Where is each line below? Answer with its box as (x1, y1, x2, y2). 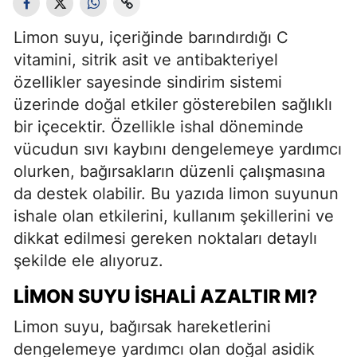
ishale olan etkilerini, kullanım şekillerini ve (14, 206, 334, 226)
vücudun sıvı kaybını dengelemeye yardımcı (14, 139, 342, 159)
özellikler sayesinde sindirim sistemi (14, 73, 282, 92)
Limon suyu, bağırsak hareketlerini (14, 317, 271, 336)
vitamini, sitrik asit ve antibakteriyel (14, 50, 278, 69)
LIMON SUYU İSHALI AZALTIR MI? (14, 285, 317, 308)
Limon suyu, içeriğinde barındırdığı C (14, 28, 288, 47)
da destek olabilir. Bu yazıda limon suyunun (14, 184, 339, 203)
